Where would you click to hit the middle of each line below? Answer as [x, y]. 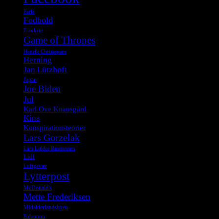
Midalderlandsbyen [46, 207]
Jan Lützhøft [45, 69]
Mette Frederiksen [57, 197]
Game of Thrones [59, 40]
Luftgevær [35, 166]
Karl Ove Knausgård [55, 109]
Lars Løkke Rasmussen [49, 148]
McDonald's [38, 187]
